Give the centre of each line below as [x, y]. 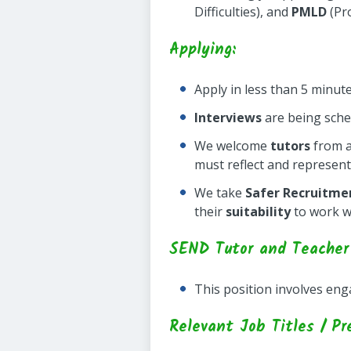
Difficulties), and [243, 12]
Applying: [203, 50]
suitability [258, 212]
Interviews [228, 118]
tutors [290, 146]
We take [220, 193]
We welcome [232, 146]
